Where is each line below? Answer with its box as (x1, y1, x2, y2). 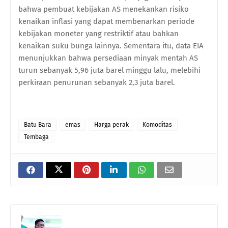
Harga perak (94, 121, 129, 129)
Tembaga (24, 133, 49, 141)
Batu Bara (24, 121, 51, 129)
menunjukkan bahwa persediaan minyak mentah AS (18, 53, 198, 63)
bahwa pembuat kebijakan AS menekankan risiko (18, 5, 189, 14)
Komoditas (142, 121, 172, 129)
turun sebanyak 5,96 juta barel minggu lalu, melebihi (18, 66, 201, 75)
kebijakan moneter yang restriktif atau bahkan (18, 29, 179, 39)
